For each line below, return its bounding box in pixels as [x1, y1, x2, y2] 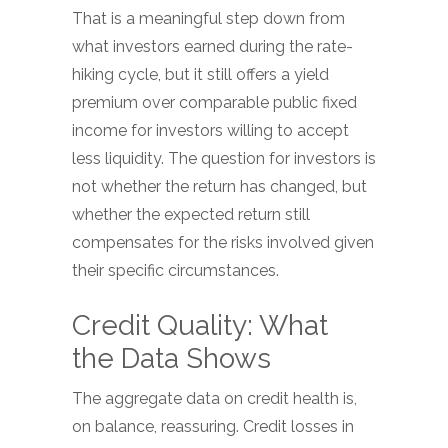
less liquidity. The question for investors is [72, 149, 376, 168]
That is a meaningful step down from [72, 9, 345, 28]
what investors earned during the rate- [72, 37, 353, 56]
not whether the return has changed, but [72, 177, 367, 196]
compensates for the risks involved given [72, 233, 374, 252]
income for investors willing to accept [72, 121, 349, 140]
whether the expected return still [72, 205, 310, 224]
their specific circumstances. [72, 261, 279, 280]
